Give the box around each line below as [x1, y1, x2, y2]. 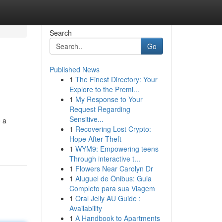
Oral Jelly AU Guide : [75, 193, 141, 203]
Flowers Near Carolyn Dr [75, 164, 153, 173]
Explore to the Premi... [69, 84, 139, 94]
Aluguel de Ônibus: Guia [75, 173, 152, 183]
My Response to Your [75, 94, 143, 104]
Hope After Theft [69, 134, 121, 144]
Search [49, 28, 72, 38]
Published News [49, 64, 100, 74]
